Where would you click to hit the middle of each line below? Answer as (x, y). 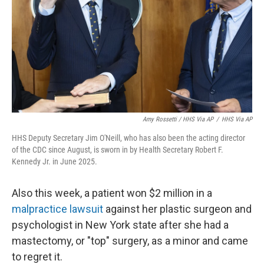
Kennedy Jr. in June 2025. (55, 161)
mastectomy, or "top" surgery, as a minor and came (130, 241)
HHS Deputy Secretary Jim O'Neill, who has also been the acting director (128, 138)
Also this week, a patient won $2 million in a (112, 193)
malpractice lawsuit (57, 209)
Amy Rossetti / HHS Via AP (178, 119)
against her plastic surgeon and (177, 209)
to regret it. (37, 257)
